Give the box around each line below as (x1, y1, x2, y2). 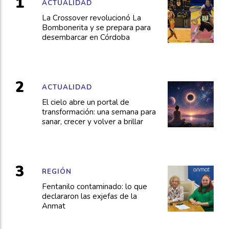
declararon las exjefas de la (41, 191, 137, 202)
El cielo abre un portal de (41, 97, 129, 108)
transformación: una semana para (41, 107, 156, 118)
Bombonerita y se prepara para (41, 22, 151, 33)
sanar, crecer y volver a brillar (41, 117, 143, 127)
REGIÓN (41, 167, 72, 176)
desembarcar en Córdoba (41, 32, 130, 43)
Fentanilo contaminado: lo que (41, 181, 147, 192)
